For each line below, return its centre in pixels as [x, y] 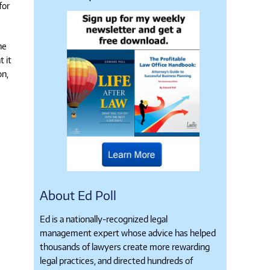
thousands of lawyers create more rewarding [125, 246]
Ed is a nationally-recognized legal [104, 218]
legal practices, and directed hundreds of [116, 260]
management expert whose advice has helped [128, 232]
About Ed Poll [78, 195]
